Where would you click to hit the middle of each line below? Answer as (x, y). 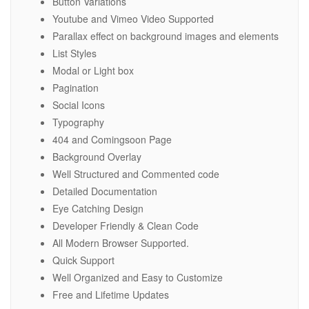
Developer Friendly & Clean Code (126, 226)
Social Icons (79, 105)
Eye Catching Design (98, 209)
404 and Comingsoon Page (112, 140)
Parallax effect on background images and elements (166, 36)
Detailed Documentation (105, 191)
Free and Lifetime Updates (111, 295)
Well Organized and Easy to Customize (138, 278)
